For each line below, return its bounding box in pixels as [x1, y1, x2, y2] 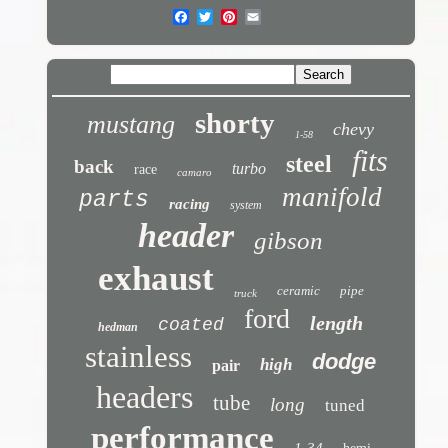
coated [158, 315, 225, 336]
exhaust [97, 259, 214, 299]
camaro [176, 166, 212, 179]
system [230, 198, 263, 213]
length [310, 312, 364, 335]
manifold [282, 182, 383, 213]
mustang [87, 110, 176, 140]
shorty [195, 107, 276, 140]
